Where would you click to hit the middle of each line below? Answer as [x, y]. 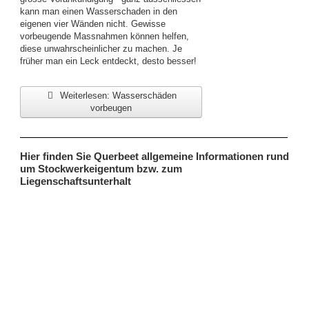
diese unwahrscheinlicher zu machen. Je [101, 49]
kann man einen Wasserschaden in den [99, 12]
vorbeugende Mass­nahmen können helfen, [104, 37]
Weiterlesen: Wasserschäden [117, 96]
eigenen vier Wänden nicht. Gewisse [93, 24]
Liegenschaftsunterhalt [76, 181]
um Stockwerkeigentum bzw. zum [101, 169]
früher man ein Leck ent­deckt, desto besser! [108, 61]
